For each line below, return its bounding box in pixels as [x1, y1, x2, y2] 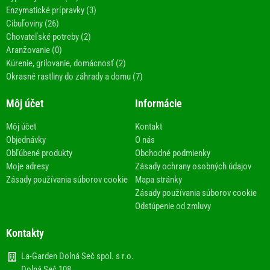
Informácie [135, 97, 182, 110]
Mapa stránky [135, 174, 182, 186]
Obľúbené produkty [6, 148, 72, 159]
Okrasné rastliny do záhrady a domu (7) [6, 71, 143, 83]
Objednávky [6, 134, 46, 146]
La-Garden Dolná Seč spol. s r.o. [21, 251, 134, 262]
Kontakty [6, 227, 44, 240]
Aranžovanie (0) [6, 45, 62, 56]
